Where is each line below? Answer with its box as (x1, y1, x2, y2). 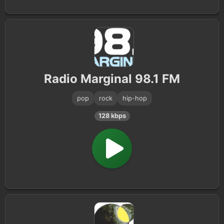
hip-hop (122, 94, 147, 102)
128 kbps (98, 112, 126, 119)
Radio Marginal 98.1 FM (44, 71, 180, 86)
